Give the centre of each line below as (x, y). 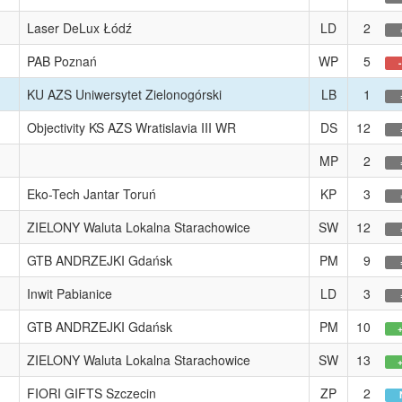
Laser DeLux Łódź (79, 28)
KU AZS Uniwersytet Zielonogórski (124, 94)
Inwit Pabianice (70, 293)
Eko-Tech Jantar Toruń (92, 194)
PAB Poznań (62, 61)
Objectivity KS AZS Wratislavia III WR (131, 127)
